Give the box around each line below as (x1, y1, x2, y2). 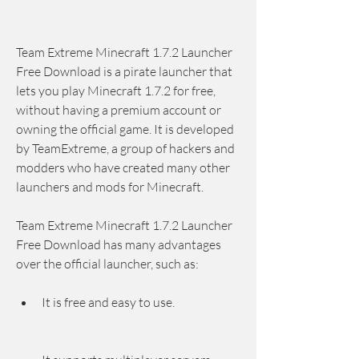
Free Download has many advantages (16, 236, 221, 252)
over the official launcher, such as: (16, 256, 199, 272)
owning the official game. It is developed (16, 121, 234, 137)
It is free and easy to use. (42, 294, 175, 310)
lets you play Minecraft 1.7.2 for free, (16, 83, 216, 99)
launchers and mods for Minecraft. (16, 179, 204, 195)
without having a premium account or (16, 102, 221, 118)
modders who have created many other (16, 159, 230, 175)
